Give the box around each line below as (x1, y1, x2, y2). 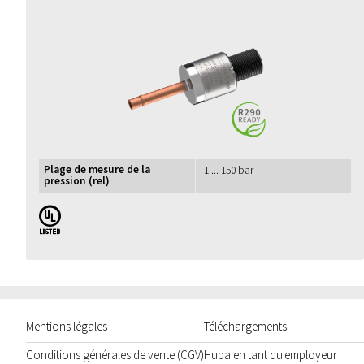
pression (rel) (44, 174, 110, 188)
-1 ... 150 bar (200, 163, 253, 178)
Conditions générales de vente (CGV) (26, 347, 204, 362)
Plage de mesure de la (44, 162, 151, 177)
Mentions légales (26, 318, 107, 334)
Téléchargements (204, 318, 287, 334)
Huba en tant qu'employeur (204, 347, 337, 362)
